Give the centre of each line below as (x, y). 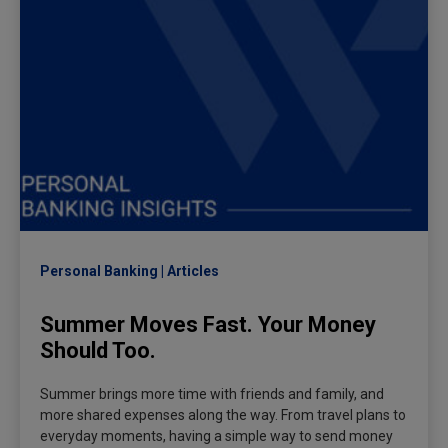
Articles (193, 271)
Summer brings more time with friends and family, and (212, 394)
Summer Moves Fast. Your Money (208, 325)
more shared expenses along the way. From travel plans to (223, 415)
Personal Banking (99, 271)
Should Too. (98, 351)
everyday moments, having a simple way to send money (216, 436)
